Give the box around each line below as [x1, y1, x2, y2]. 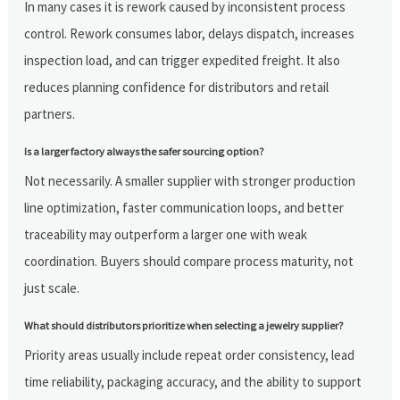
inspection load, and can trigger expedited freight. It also [24, 51, 341, 69]
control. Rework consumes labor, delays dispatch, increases [24, 24, 355, 42]
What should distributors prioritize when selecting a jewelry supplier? [24, 318, 345, 332]
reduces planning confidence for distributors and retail [24, 78, 329, 96]
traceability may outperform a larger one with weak [24, 225, 308, 243]
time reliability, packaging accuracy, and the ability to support [24, 372, 362, 390]
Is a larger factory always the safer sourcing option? [24, 144, 265, 158]
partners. [24, 104, 76, 122]
